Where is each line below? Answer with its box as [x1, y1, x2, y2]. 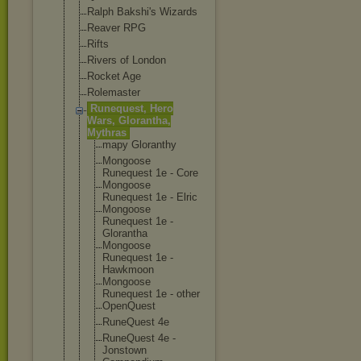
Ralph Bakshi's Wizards [87, 6, 197, 18]
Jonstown [102, 344, 147, 356]
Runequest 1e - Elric [102, 191, 197, 203]
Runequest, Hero [90, 102, 173, 114]
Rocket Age [87, 70, 141, 82]
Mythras [87, 127, 127, 139]
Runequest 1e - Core [102, 167, 198, 179]
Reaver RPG [87, 22, 146, 34]
